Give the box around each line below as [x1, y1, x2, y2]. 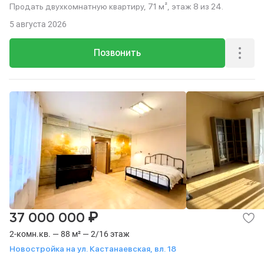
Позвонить [94, 47, 141, 58]
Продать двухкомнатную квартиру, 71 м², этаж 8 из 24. [9, 2, 223, 11]
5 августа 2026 [9, 19, 67, 29]
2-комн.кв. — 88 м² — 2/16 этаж [9, 229, 130, 239]
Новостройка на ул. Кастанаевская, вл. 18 [9, 244, 176, 253]
